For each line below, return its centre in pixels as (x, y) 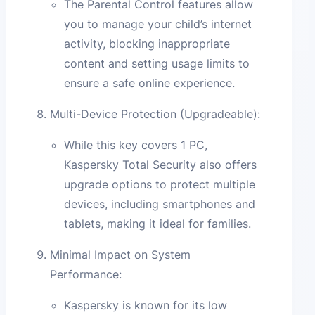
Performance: (86, 275)
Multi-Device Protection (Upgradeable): (155, 114)
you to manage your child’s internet (158, 24)
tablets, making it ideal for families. (158, 224)
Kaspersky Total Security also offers (161, 165)
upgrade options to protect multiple (160, 185)
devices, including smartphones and (160, 204)
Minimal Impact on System (121, 255)
